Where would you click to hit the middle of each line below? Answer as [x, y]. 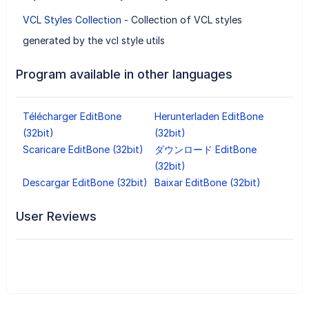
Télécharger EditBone [72, 116]
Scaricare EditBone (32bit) [83, 149]
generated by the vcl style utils [93, 40]
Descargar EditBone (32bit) [85, 182]
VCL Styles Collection [72, 19]
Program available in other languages [124, 74]
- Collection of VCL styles [181, 19]
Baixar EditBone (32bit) [207, 182]
